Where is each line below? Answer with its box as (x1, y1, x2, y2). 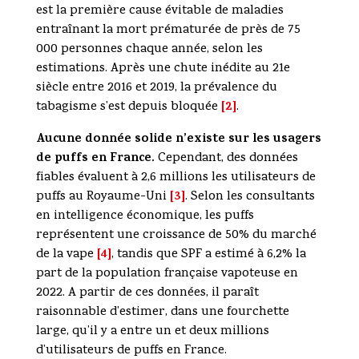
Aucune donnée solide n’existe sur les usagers (35, 129, 321, 151)
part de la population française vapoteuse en (35, 264, 298, 284)
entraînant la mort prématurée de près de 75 (35, 21, 301, 41)
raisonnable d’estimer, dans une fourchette (35, 303, 289, 323)
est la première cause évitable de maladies (35, 2, 284, 22)
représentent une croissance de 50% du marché (35, 226, 317, 246)
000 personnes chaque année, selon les (35, 40, 263, 60)
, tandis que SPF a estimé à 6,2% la (111, 245, 306, 265)
